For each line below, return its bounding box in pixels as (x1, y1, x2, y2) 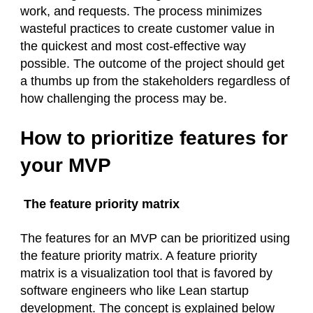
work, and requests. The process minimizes (20, 4, 262, 19)
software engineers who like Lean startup (20, 284, 249, 298)
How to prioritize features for (20, 127, 288, 150)
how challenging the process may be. (20, 92, 227, 106)
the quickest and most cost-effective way (20, 39, 246, 54)
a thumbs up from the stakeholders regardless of (20, 74, 290, 89)
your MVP (20, 154, 111, 177)
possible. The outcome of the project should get (20, 57, 284, 71)
